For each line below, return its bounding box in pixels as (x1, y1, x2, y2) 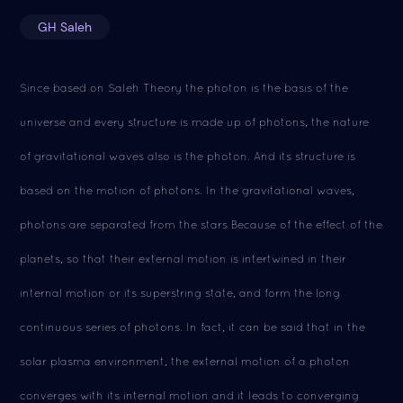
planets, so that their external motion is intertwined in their (20, 252, 347, 265)
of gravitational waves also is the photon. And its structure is (20, 149, 356, 163)
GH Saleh (38, 19, 93, 35)
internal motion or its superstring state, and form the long (20, 286, 341, 300)
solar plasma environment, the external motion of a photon (20, 354, 351, 368)
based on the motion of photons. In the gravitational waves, (20, 184, 355, 197)
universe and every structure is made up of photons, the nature (20, 115, 370, 129)
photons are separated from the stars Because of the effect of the (20, 218, 383, 231)
